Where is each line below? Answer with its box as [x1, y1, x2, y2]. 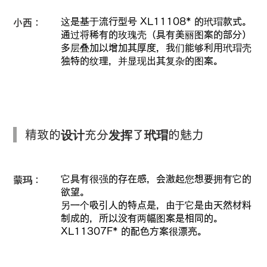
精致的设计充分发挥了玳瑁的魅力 [25, 128, 204, 141]
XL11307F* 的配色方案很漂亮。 [60, 226, 207, 236]
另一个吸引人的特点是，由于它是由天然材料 [60, 200, 252, 210]
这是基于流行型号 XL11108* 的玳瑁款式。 [61, 16, 252, 26]
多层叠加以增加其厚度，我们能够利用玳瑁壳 [61, 42, 252, 52]
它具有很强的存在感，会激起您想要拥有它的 [60, 173, 252, 184]
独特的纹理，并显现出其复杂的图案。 [61, 55, 223, 66]
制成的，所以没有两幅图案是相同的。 [60, 213, 223, 223]
